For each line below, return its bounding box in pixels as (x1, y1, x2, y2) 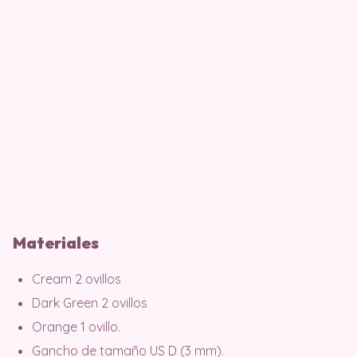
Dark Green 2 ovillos (32, 294, 147, 311)
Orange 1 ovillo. (32, 318, 120, 335)
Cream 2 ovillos (32, 270, 121, 287)
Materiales (13, 232, 99, 253)
